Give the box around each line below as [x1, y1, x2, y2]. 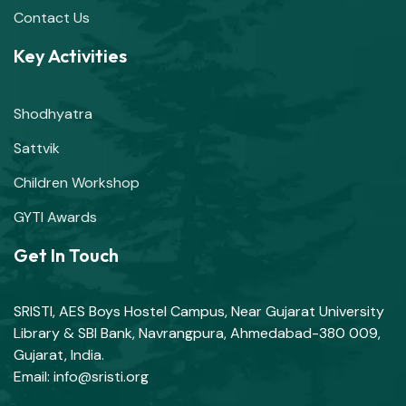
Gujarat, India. [14, 344, 104, 364]
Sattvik [14, 138, 60, 158]
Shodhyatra [14, 103, 92, 123]
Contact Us [14, 7, 90, 27]
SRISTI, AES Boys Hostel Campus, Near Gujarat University [14, 301, 384, 321]
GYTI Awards [14, 207, 97, 227]
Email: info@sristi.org [14, 366, 149, 386]
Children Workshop [14, 172, 140, 192]
